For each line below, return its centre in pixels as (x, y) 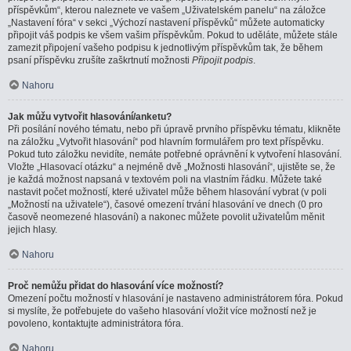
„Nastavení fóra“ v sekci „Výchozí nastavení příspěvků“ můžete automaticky (166, 23)
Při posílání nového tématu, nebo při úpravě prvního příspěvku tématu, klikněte (174, 129)
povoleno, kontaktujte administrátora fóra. (96, 324)
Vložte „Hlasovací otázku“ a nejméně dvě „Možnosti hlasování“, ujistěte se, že (172, 167)
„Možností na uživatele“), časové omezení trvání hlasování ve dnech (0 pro (165, 204)
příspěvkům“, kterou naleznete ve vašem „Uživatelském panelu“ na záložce (167, 10)
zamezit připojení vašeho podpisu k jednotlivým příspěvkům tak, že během (165, 48)
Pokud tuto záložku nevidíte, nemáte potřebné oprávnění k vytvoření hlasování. (175, 154)
